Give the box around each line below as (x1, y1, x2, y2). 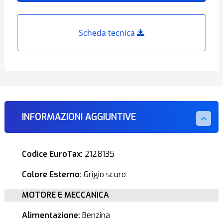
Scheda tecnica (79, 27, 137, 38)
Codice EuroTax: (21, 149, 83, 159)
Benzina (80, 210, 110, 221)
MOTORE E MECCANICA (21, 190, 109, 200)
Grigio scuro (81, 169, 126, 180)
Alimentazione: (21, 210, 80, 221)
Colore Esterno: (21, 169, 82, 180)
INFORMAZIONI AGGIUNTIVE (21, 111, 136, 123)
